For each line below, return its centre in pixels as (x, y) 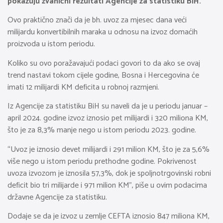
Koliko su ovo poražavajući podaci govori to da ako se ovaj (104, 63)
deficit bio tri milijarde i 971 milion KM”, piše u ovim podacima (107, 185)
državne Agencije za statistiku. (57, 197)
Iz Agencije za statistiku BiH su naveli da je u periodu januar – (108, 107)
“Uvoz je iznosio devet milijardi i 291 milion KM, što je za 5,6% (109, 149)
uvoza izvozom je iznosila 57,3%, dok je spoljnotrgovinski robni (109, 173)
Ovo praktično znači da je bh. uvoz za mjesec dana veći (97, 20)
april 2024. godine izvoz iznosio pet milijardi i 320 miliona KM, (108, 118)
